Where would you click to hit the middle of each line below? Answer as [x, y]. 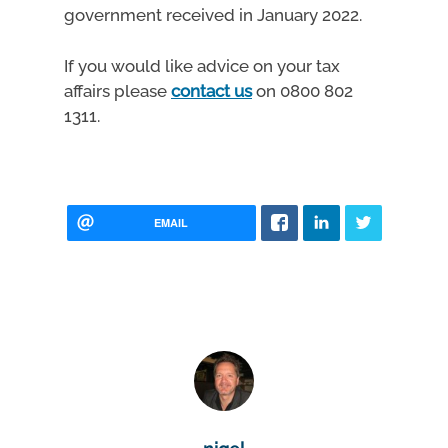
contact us [211, 90]
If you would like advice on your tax [202, 65]
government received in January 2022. [213, 15]
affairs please [117, 90]
